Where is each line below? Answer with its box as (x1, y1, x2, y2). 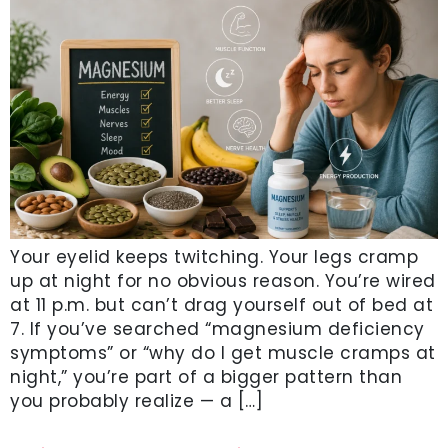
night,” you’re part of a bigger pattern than (10, 365, 402, 390)
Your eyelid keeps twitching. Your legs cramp (10, 245, 418, 270)
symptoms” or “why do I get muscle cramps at (10, 341, 436, 366)
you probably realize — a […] (10, 389, 263, 414)
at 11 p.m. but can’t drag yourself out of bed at (10, 293, 433, 318)
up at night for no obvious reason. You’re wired (10, 269, 436, 294)
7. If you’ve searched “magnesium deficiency (10, 317, 425, 342)
